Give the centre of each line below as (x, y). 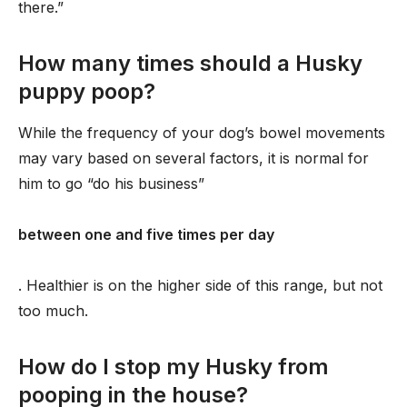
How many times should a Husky (190, 63)
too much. (53, 311)
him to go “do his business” (111, 184)
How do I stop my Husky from (174, 367)
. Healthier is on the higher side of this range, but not (200, 285)
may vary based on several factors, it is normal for (194, 158)
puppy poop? (87, 91)
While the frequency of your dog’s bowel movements (202, 133)
